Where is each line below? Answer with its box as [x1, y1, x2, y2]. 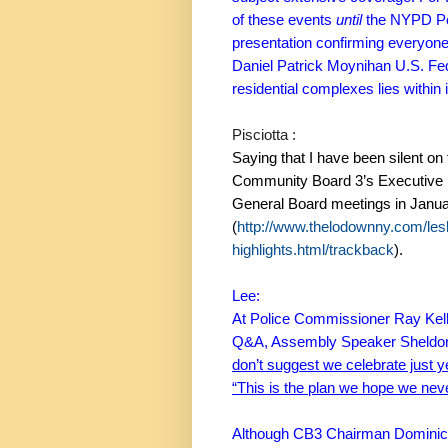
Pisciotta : [232, 127, 296, 144]
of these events [232, 12, 332, 29]
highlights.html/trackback [232, 242, 394, 259]
